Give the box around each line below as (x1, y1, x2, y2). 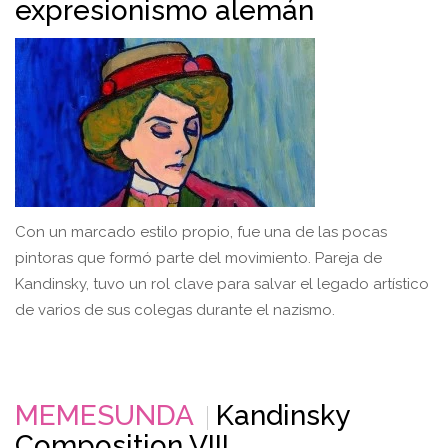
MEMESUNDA (15, 398, 194, 432)
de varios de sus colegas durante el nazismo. (15, 300, 335, 319)
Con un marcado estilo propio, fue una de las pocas (15, 222, 387, 241)
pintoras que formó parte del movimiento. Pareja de (15, 248, 382, 267)
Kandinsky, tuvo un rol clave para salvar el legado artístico (15, 274, 429, 293)
